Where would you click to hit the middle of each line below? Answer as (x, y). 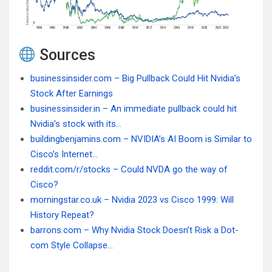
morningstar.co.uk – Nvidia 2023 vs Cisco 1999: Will (132, 200)
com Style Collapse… (72, 246)
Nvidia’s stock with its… (76, 124)
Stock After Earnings (72, 94)
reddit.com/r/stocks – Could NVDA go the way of (129, 170)
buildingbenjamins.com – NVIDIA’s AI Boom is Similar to (141, 139)
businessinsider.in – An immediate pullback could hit (134, 109)
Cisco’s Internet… (64, 155)
